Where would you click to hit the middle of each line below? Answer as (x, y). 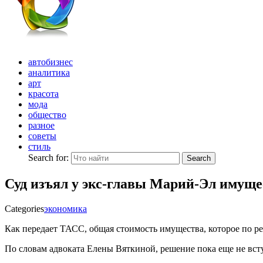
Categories (24, 208)
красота (43, 94)
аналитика (49, 73)
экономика (65, 208)
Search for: (50, 158)
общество (47, 115)
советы (42, 136)
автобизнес (50, 62)
